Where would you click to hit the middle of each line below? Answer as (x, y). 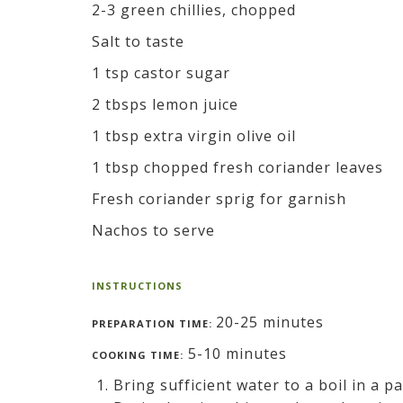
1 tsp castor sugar (161, 72)
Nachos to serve (153, 230)
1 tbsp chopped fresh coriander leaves (237, 167)
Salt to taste (138, 41)
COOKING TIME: (138, 354)
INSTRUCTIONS (137, 285)
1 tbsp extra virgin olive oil (194, 135)
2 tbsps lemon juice (165, 104)
